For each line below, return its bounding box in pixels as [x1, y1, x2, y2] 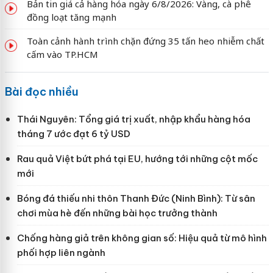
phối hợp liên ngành [16, 246, 105, 258]
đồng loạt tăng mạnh [26, 10, 116, 23]
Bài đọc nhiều [4, 84, 79, 99]
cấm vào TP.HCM [26, 48, 98, 60]
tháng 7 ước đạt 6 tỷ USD [16, 127, 130, 140]
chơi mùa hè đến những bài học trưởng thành [16, 207, 218, 219]
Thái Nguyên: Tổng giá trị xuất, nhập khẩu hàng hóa [16, 113, 250, 125]
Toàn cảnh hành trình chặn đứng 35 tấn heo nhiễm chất [26, 34, 264, 47]
